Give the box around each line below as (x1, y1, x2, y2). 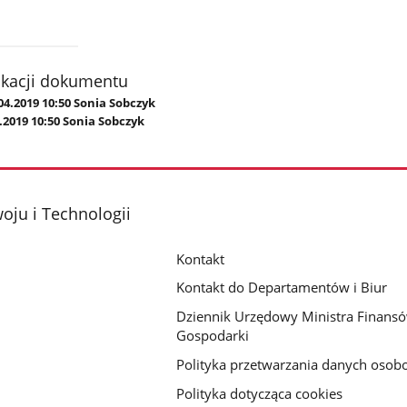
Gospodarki (176, 326, 250, 345)
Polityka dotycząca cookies (176, 384, 343, 403)
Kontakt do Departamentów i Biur (176, 278, 388, 297)
